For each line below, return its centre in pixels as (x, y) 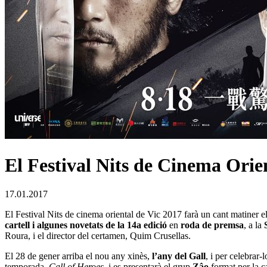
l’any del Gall (179, 256)
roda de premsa (212, 225)
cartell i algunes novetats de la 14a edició (87, 225)
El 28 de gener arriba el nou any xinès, (78, 256)
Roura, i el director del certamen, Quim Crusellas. (98, 236)
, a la (254, 225)
